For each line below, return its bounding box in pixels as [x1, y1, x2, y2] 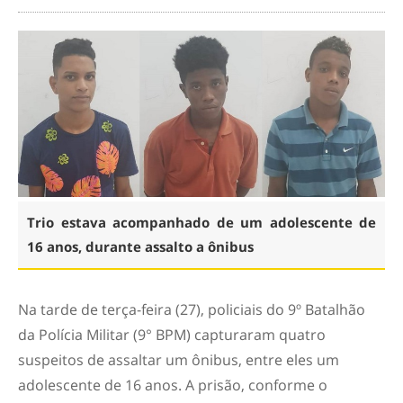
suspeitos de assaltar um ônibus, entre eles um [18, 350, 339, 371]
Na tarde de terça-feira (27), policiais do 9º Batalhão [18, 300, 365, 320]
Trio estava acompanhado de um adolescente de [27, 213, 376, 232]
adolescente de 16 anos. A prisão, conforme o [18, 375, 327, 396]
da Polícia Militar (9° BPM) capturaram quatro [18, 325, 326, 345]
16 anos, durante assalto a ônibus [27, 237, 254, 256]
